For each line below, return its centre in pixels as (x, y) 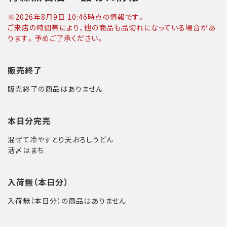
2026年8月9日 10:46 (51, 17)
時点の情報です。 (117, 17)
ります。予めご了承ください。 (56, 38)
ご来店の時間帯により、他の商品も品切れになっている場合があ (112, 27)
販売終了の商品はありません (55, 89)
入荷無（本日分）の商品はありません (67, 201)
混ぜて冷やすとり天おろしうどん (61, 139)
